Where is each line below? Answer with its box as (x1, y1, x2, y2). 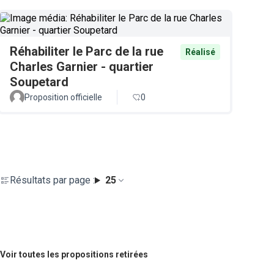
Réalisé (185, 47, 215, 57)
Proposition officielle (24, 92, 102, 102)
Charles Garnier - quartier (10, 59, 154, 74)
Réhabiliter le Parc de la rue (10, 44, 163, 59)
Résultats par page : (10, 174, 95, 186)
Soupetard (10, 75, 68, 89)
